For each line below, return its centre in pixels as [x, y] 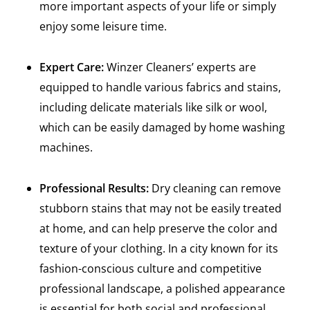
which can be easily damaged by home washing [162, 127]
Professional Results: [95, 188]
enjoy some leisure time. [103, 26]
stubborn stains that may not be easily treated [160, 208]
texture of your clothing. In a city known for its [158, 248]
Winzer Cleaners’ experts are [181, 67]
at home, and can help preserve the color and [158, 228]
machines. [66, 147]
